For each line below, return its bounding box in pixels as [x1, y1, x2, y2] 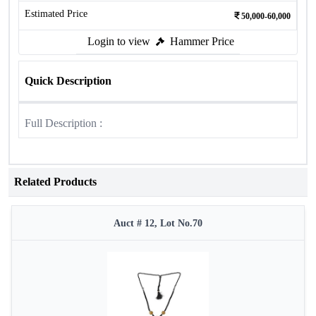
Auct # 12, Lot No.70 [114, 218, 202, 229]
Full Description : [25, 117, 102, 129]
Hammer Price [170, 35, 234, 47]
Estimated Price [25, 8, 87, 19]
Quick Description [25, 75, 111, 87]
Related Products [14, 176, 97, 188]
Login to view [87, 35, 150, 47]
